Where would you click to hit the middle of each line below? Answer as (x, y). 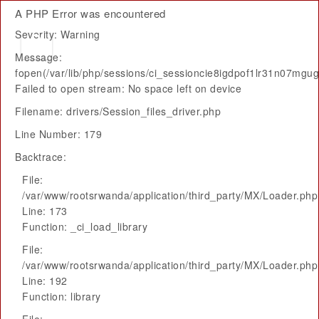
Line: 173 (45, 211)
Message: (38, 57)
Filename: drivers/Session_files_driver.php (118, 111)
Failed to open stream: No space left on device (128, 88)
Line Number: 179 (58, 134)
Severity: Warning (58, 34)
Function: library (62, 296)
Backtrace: (41, 157)
